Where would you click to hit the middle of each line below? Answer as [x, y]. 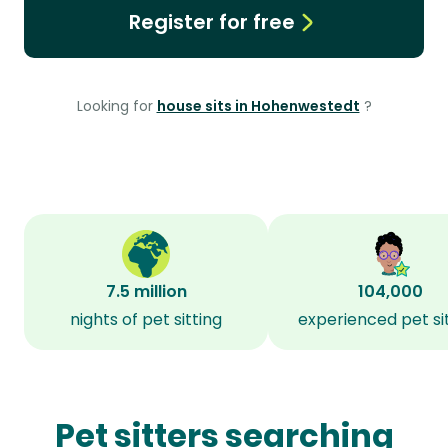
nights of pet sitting [146, 319]
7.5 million [146, 291]
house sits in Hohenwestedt [258, 106]
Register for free [211, 22]
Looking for [116, 106]
